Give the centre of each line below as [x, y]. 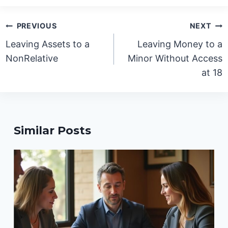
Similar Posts [53, 131]
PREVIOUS [37, 26]
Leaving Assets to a [48, 44]
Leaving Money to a [180, 44]
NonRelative [32, 59]
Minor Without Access [175, 59]
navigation [38, 38]
